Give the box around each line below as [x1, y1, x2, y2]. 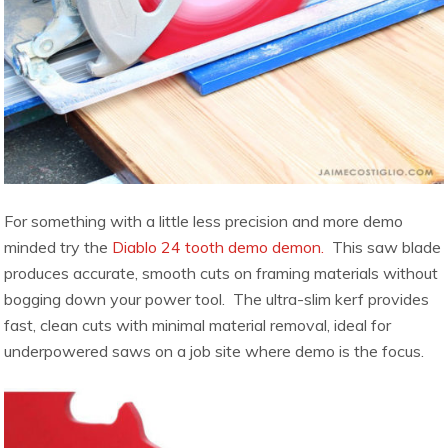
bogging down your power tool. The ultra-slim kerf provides [4, 289, 430, 310]
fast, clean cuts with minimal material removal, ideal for [4, 315, 392, 336]
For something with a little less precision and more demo [4, 211, 404, 232]
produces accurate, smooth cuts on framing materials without [4, 263, 439, 284]
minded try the [4, 237, 113, 258]
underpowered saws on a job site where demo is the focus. [4, 341, 425, 362]
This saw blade [324, 237, 442, 258]
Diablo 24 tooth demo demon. [112, 237, 325, 258]
